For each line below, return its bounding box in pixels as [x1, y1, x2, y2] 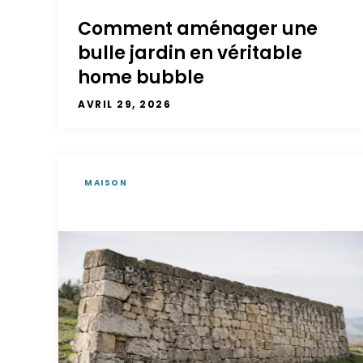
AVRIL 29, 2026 [78, 96, 171, 111]
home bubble [78, 64, 204, 90]
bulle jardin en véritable [78, 40, 302, 66]
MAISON [84, 176, 127, 189]
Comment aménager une [78, 15, 318, 41]
